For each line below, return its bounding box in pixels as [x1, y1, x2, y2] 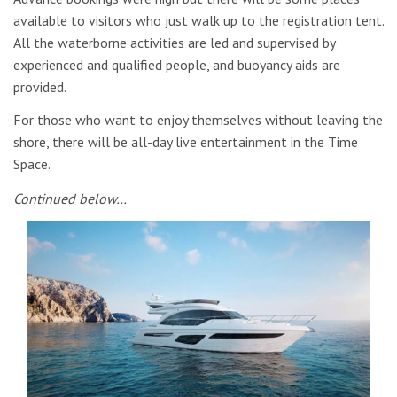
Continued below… [13, 189, 127, 207]
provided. [13, 77, 66, 96]
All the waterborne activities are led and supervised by [13, 33, 335, 51]
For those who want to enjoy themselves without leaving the [13, 111, 383, 129]
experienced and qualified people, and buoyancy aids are [13, 55, 340, 74]
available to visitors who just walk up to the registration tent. [13, 11, 384, 29]
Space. [13, 155, 51, 174]
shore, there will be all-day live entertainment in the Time [13, 133, 358, 152]
